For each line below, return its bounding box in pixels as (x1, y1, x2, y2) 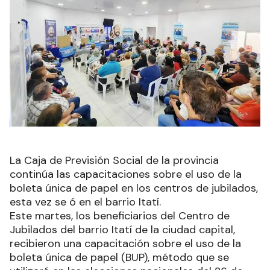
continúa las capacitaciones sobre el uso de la (10, 167, 242, 182)
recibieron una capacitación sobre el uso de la (10, 236, 241, 251)
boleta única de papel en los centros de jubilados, (10, 181, 258, 196)
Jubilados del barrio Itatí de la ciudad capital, (10, 222, 235, 237)
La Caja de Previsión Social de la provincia (10, 153, 219, 168)
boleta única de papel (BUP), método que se (10, 250, 229, 265)
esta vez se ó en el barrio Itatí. (10, 195, 161, 210)
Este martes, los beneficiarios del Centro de (10, 209, 230, 224)
